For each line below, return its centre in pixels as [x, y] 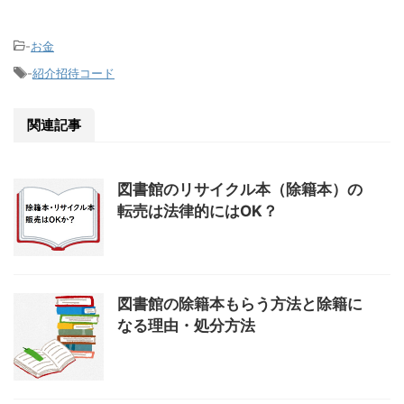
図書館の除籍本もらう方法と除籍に [240, 304]
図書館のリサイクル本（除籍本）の [240, 190]
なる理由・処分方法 [186, 326]
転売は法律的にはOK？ [197, 211]
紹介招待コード [73, 73]
